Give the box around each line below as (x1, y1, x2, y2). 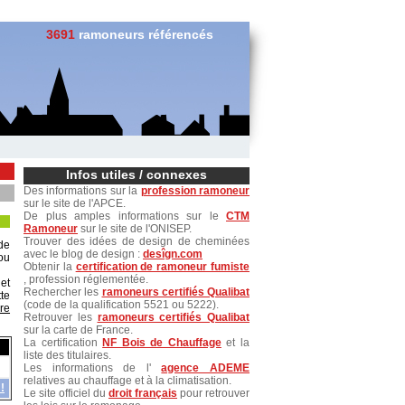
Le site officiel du (24, 387, 108, 400)
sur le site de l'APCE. (24, 197, 126, 210)
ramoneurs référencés (75, 27, 213, 42)
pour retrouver (177, 387, 250, 400)
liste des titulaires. (24, 349, 111, 362)
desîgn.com (143, 248, 202, 260)
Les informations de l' (24, 362, 162, 374)
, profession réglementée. (24, 273, 148, 286)
